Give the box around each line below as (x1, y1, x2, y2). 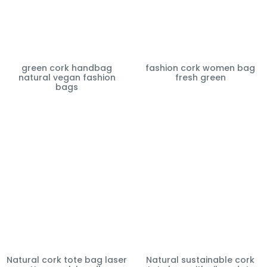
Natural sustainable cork (146, 253, 254, 266)
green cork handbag (21, 61, 112, 74)
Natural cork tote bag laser (7, 253, 127, 266)
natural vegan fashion (18, 71, 116, 83)
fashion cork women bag (145, 61, 255, 74)
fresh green (175, 71, 226, 83)
